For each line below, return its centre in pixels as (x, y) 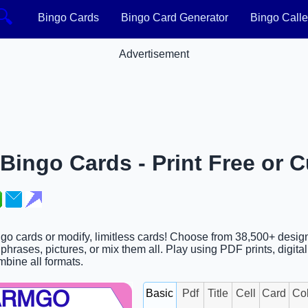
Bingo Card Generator (174, 18)
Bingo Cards (68, 18)
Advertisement (154, 54)
